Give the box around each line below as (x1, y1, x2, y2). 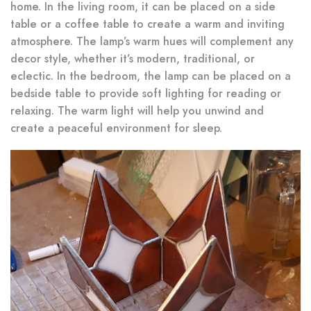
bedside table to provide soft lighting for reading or (10, 85, 281, 102)
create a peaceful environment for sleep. (10, 120, 222, 137)
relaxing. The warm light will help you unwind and (10, 103, 264, 119)
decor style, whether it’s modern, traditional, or (10, 51, 255, 67)
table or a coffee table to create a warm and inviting (10, 16, 285, 33)
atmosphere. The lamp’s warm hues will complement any (10, 33, 294, 50)
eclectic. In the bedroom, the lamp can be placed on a (10, 68, 291, 85)
